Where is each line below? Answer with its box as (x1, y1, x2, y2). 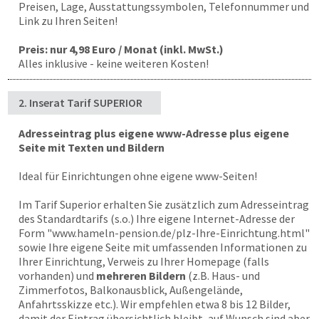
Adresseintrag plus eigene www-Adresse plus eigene (19, 126, 289, 140)
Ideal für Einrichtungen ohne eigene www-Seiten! (19, 169, 257, 183)
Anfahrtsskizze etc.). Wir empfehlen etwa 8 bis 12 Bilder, (19, 297, 291, 311)
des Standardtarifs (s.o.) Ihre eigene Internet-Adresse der (19, 211, 295, 226)
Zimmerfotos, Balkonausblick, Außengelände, (19, 283, 243, 297)
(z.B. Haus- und (186, 268, 260, 283)
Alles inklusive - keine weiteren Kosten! (19, 56, 209, 70)
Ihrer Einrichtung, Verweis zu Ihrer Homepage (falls (19, 254, 269, 268)
